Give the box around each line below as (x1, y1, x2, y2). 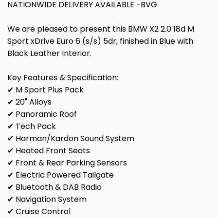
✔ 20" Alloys (7, 96, 52, 108)
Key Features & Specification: (7, 72, 118, 84)
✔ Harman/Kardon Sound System (7, 133, 134, 145)
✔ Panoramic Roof (7, 109, 77, 120)
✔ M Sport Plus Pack (7, 84, 84, 96)
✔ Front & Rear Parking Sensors (7, 157, 127, 169)
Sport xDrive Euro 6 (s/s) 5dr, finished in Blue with (7, 36, 193, 47)
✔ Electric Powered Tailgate (7, 169, 114, 181)
